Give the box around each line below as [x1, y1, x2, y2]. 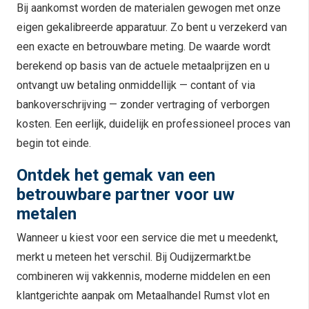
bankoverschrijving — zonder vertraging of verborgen [17, 97, 270, 111]
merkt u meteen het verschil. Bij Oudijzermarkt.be [17, 250, 251, 264]
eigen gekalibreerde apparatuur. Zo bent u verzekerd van [17, 20, 287, 34]
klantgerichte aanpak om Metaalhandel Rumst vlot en [17, 289, 270, 303]
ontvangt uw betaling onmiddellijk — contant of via [17, 78, 255, 92]
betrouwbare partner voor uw [17, 185, 235, 205]
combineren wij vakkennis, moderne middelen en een [17, 270, 270, 283]
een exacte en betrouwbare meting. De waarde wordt [17, 39, 270, 53]
